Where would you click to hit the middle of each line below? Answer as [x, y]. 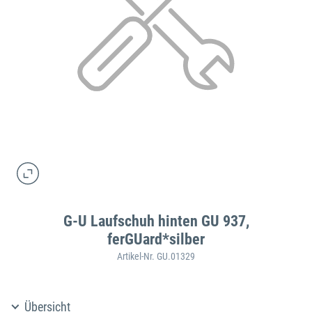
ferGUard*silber [156, 240]
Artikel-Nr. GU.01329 [156, 257]
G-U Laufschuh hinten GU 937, [156, 221]
